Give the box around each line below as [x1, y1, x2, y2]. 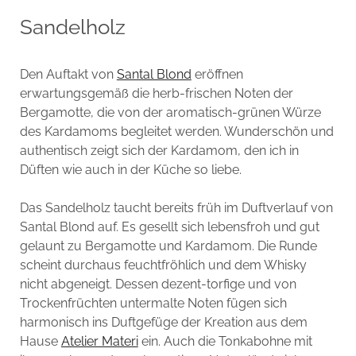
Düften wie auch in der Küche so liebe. [19, 161, 242, 177]
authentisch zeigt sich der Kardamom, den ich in [19, 142, 299, 158]
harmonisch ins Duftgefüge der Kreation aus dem [19, 314, 308, 330]
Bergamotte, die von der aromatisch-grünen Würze [19, 104, 321, 120]
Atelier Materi [60, 333, 138, 349]
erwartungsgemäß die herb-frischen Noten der [19, 85, 293, 101]
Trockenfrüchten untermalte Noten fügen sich [19, 295, 287, 311]
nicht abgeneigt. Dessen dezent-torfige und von [19, 276, 296, 292]
